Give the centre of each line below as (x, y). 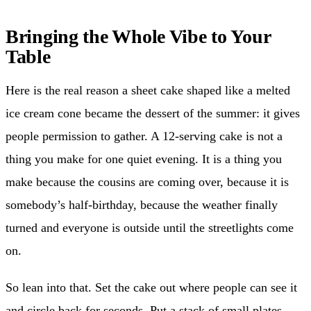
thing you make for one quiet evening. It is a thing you (144, 159)
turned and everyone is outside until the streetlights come (150, 227)
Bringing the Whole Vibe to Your (138, 36)
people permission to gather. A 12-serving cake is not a (144, 136)
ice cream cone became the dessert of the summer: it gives (153, 113)
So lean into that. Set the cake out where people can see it (151, 287)
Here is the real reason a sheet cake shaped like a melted (148, 90)
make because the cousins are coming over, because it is (147, 182)
